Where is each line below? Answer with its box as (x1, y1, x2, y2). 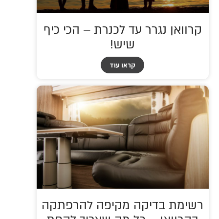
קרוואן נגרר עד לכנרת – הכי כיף (43, 22, 202, 39)
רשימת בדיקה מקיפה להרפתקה (42, 197, 204, 214)
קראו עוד (109, 61, 136, 70)
